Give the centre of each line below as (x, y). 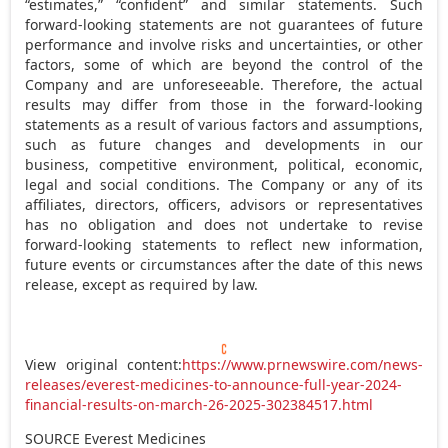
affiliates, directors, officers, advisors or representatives (224, 204)
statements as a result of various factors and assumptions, (224, 124)
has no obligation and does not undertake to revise (224, 224)
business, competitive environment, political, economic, (224, 164)
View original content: (103, 364)
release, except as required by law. (142, 284)
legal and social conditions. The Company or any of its (224, 184)
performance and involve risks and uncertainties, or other (224, 44)
